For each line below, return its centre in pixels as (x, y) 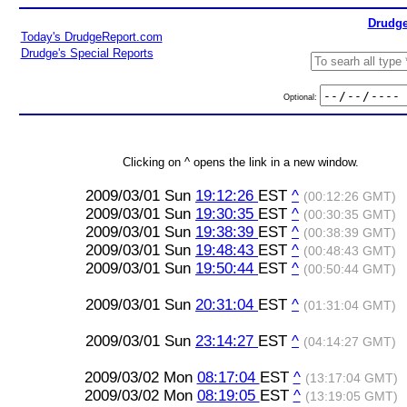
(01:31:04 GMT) (350, 306)
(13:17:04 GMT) (351, 378)
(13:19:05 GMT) (351, 397)
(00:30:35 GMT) (350, 215)
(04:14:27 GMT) (350, 342)
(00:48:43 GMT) (350, 251)
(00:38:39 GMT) (350, 233)
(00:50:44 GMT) (350, 269)
